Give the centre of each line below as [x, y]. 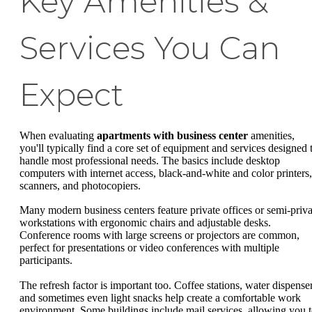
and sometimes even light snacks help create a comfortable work [160, 297]
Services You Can [150, 48]
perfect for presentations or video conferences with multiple [149, 248]
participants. [46, 260]
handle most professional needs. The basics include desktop [150, 160]
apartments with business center [172, 135]
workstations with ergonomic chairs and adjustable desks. [145, 223]
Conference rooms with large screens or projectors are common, [159, 235]
